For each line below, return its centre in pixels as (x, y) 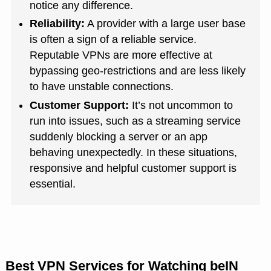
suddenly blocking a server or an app (119, 136)
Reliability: (57, 24)
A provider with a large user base (165, 24)
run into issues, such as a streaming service (135, 121)
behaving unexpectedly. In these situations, (134, 152)
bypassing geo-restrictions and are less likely (138, 71)
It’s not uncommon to (181, 105)
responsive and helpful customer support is (133, 168)
